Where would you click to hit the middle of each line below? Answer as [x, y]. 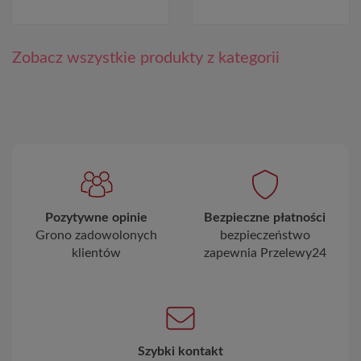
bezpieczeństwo [265, 235]
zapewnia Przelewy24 [265, 253]
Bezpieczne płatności [265, 217]
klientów [96, 253]
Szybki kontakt [180, 351]
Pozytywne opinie [96, 217]
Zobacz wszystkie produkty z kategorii [146, 58]
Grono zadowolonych [96, 235]
